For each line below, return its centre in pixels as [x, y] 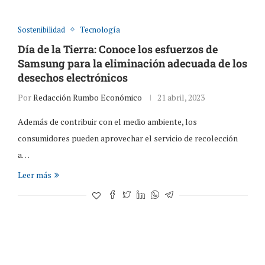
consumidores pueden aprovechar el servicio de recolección [127, 138]
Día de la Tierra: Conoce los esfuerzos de [117, 49]
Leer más [34, 174]
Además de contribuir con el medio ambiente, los [107, 121]
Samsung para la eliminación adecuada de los [132, 63]
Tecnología [100, 29]
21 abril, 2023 [181, 97]
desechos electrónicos [72, 77]
